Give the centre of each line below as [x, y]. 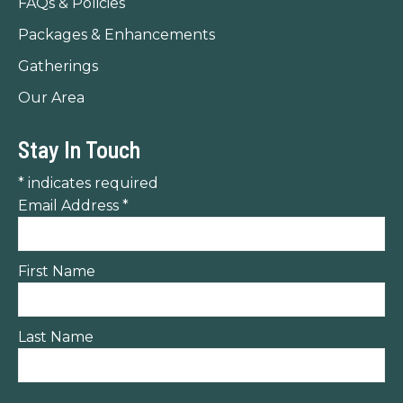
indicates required [91, 183]
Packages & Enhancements [116, 35]
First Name [57, 271]
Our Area [51, 98]
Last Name [56, 337]
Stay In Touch [79, 149]
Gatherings [58, 66]
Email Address [70, 206]
